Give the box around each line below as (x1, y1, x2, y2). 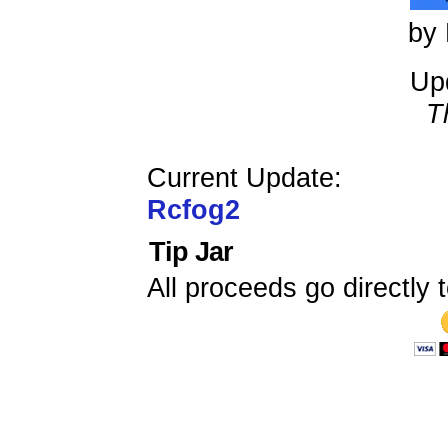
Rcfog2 (147, 194, 240, 225)
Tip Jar (149, 236, 233, 267)
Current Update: (147, 162, 342, 193)
